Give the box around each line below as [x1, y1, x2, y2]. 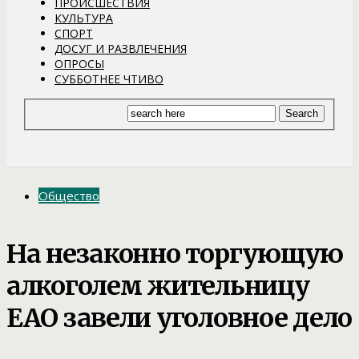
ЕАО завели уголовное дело [6, 301, 353, 334]
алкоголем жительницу [6, 269, 309, 302]
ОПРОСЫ [54, 55, 104, 71]
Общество [38, 188, 99, 204]
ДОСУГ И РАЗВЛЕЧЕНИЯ [54, 40, 187, 56]
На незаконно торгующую [6, 237, 343, 270]
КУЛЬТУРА [54, 10, 113, 26]
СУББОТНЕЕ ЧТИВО [54, 71, 163, 87]
